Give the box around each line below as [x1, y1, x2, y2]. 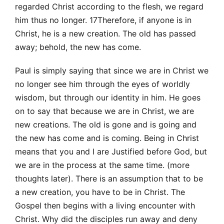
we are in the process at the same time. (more [15, 159, 189, 170]
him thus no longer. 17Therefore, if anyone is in [15, 14, 191, 25]
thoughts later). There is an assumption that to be [15, 173, 203, 183]
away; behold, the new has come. [15, 41, 141, 52]
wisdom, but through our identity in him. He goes [15, 92, 200, 102]
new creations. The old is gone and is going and [15, 119, 196, 129]
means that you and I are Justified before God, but [15, 146, 207, 156]
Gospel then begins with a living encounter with [15, 200, 195, 210]
